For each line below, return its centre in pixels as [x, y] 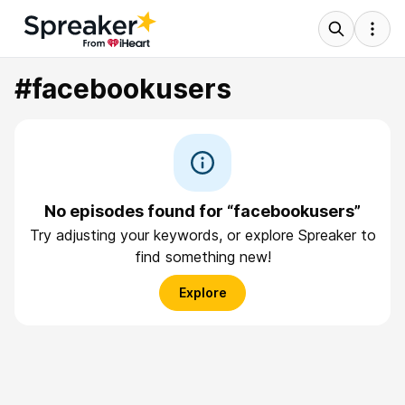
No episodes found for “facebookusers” [202, 211]
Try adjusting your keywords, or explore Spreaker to [202, 235]
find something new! [202, 257]
